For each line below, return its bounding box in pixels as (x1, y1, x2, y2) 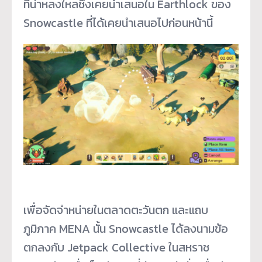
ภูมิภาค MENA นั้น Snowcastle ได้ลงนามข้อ (23, 220, 228, 238)
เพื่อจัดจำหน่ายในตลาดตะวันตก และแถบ (23, 201, 208, 219)
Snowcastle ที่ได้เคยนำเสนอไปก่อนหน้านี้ (23, 14, 213, 32)
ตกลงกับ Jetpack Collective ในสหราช (23, 239, 209, 257)
